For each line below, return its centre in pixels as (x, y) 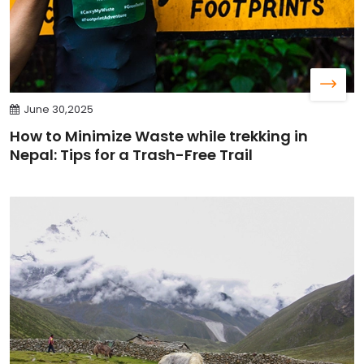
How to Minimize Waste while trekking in (159, 136)
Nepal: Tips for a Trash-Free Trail (131, 154)
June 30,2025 (58, 109)
